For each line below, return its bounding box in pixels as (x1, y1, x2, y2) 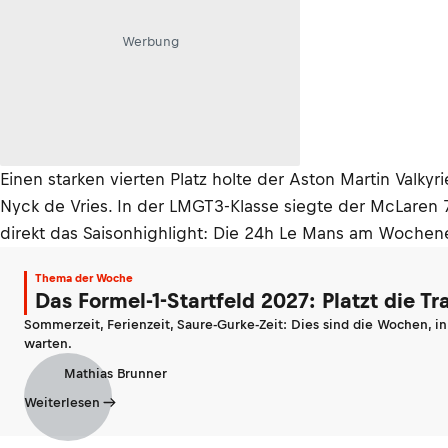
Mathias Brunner (64, 365, 167, 381)
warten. (24, 336, 72, 351)
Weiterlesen (24, 395, 100, 410)
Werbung (121, 33, 179, 49)
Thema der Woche (35, 272, 133, 284)
